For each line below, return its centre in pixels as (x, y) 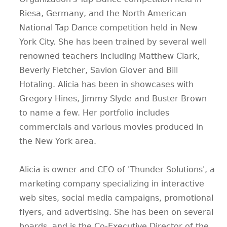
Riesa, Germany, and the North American (103, 14)
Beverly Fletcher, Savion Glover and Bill (99, 70)
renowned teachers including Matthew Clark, (109, 56)
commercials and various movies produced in (111, 127)
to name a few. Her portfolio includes (94, 113)
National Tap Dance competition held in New (108, 28)
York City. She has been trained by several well (113, 42)
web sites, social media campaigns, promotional (116, 198)
